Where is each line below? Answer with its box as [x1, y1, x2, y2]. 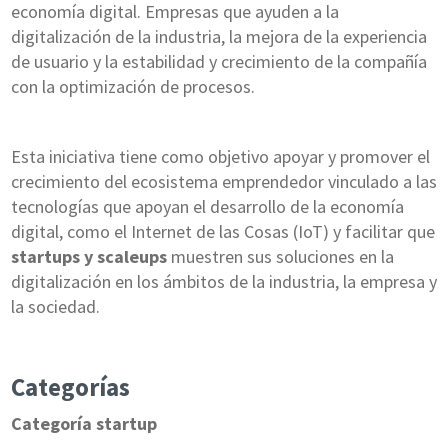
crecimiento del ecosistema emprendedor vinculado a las [10, 170, 437, 194]
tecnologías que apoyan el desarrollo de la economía [10, 195, 404, 219]
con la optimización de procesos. [10, 75, 255, 99]
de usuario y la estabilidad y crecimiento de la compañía [10, 50, 427, 74]
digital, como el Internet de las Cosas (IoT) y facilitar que [10, 220, 435, 244]
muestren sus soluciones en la [166, 245, 394, 269]
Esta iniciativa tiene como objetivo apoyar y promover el [10, 145, 430, 169]
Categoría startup [10, 412, 157, 436]
